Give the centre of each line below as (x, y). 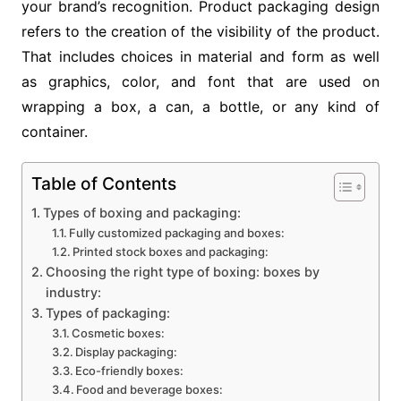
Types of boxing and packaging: (141, 213)
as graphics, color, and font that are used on (200, 82)
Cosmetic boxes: (119, 333)
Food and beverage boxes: (150, 390)
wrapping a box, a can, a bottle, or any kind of (200, 107)
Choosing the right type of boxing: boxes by (182, 272)
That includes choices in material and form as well (200, 57)
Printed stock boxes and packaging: (171, 252)
